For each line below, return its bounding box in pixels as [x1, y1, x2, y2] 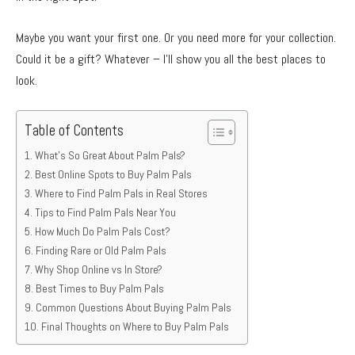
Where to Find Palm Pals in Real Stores [34, 186, 208, 201]
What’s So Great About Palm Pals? [34, 148, 185, 163]
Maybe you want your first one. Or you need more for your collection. [16, 29, 336, 46]
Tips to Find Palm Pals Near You [34, 205, 176, 220]
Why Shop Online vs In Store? [34, 262, 162, 277]
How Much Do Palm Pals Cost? [34, 224, 170, 239]
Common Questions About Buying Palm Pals [35, 300, 231, 315]
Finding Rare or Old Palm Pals [35, 243, 166, 258]
